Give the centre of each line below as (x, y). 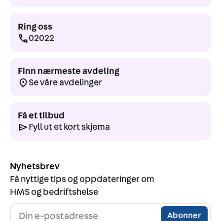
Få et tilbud (41, 115)
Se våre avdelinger (66, 82)
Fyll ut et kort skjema (70, 127)
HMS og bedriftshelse (54, 192)
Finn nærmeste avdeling (69, 71)
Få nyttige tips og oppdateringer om (82, 179)
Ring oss (35, 27)
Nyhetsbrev (35, 166)
